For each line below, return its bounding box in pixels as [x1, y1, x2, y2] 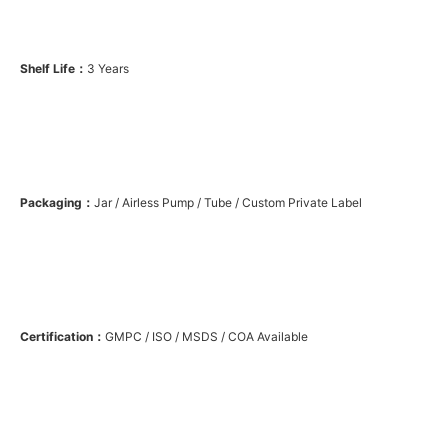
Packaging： [20, 194, 94, 210]
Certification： [20, 329, 105, 345]
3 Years [87, 60, 129, 76]
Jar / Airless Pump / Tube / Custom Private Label [94, 194, 362, 210]
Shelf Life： [20, 60, 87, 76]
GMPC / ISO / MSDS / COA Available [105, 329, 308, 345]
